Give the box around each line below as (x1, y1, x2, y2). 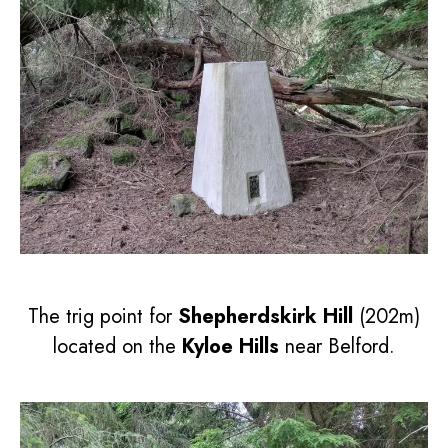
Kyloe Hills (182, 332, 279, 362)
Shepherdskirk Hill (178, 302, 353, 332)
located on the (53, 332, 182, 362)
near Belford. (279, 332, 395, 362)
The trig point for (28, 302, 178, 332)
